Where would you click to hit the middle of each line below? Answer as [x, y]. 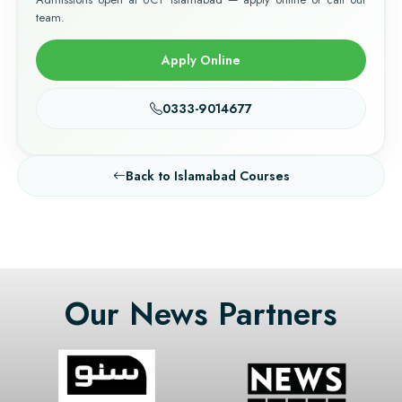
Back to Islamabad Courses [207, 176]
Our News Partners [201, 315]
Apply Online [201, 61]
